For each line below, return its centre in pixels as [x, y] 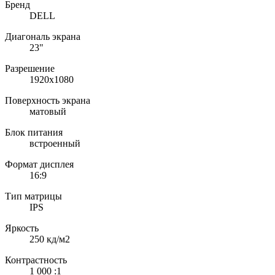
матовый [48, 111]
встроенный [55, 143]
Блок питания [34, 132]
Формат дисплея [39, 164]
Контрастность [36, 260]
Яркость [22, 228]
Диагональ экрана [43, 36]
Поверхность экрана [48, 100]
